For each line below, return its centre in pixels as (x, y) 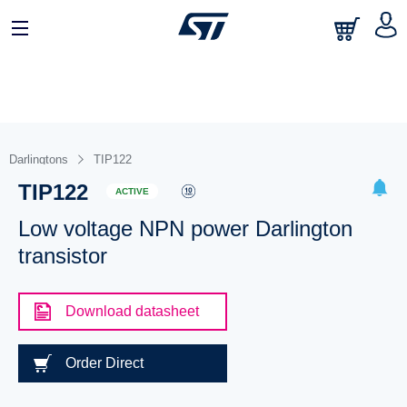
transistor (62, 256)
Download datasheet (132, 311)
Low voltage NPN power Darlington (185, 228)
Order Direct (104, 363)
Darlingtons (39, 159)
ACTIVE (132, 191)
